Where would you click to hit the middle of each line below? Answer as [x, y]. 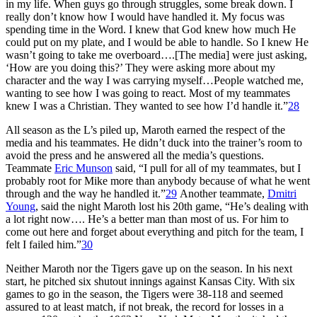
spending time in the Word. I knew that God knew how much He [151, 29]
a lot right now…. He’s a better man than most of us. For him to [147, 219]
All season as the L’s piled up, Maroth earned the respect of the [145, 129]
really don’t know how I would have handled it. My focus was [145, 16]
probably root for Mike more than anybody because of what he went [158, 180]
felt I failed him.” [44, 244]
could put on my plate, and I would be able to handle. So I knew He [157, 42]
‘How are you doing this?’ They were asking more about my [140, 67]
